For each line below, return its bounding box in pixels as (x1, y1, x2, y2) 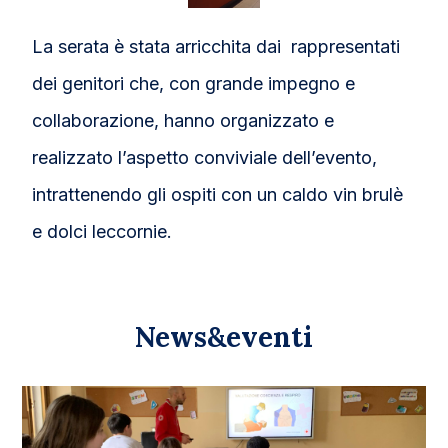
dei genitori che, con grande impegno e (32, 73, 356, 95)
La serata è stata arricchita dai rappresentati (32, 36, 401, 58)
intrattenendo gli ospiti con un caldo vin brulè (32, 184, 404, 206)
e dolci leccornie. (32, 221, 173, 243)
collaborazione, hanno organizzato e (32, 110, 335, 132)
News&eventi (135, 318, 313, 355)
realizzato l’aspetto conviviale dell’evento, (32, 147, 378, 169)
